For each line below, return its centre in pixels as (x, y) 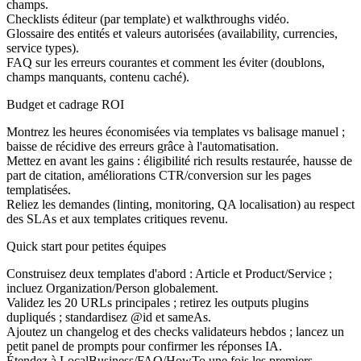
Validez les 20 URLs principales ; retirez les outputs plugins (158, 302)
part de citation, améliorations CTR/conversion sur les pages (159, 175)
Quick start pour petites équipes (86, 246)
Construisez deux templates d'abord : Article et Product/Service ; (169, 273)
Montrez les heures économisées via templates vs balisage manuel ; (176, 131)
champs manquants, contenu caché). (98, 77)
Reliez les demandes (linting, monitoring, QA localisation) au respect (180, 204)
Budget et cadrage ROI (65, 104)
